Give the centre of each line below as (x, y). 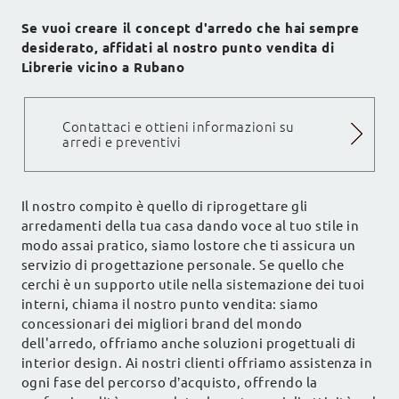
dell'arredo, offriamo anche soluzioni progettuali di (188, 344)
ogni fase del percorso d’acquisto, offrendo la (169, 383)
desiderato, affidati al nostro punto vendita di (178, 48)
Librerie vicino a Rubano (103, 68)
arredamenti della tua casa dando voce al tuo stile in (190, 226)
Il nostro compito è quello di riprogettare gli (164, 207)
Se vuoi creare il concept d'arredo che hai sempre (190, 28)
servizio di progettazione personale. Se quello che (183, 265)
